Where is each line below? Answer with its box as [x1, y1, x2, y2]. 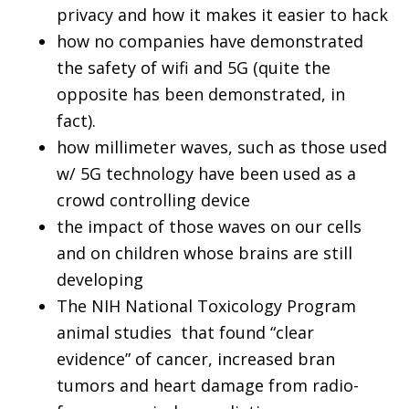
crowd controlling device [57, 189, 251, 212]
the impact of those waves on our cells [57, 215, 362, 238]
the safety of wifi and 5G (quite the [57, 57, 331, 79]
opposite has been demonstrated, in [57, 83, 346, 106]
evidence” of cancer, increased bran [57, 348, 336, 371]
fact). [57, 110, 97, 132]
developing [57, 268, 144, 291]
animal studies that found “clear [57, 321, 315, 344]
